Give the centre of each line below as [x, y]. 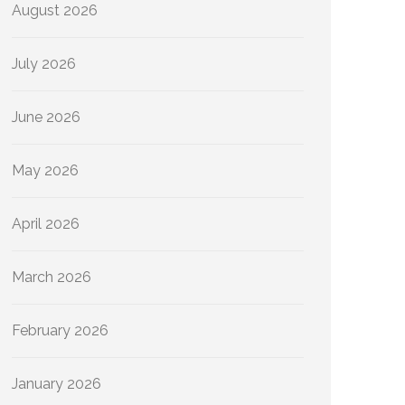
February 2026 [60, 330]
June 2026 [46, 117]
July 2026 [44, 64]
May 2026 [45, 170]
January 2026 [57, 384]
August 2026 [55, 10]
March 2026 [52, 277]
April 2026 [46, 224]
